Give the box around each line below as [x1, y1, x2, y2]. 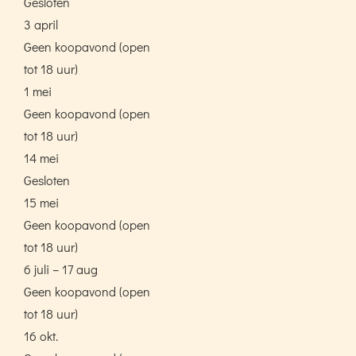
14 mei [24, 149, 59, 166]
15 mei [24, 193, 59, 211]
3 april [24, 15, 58, 33]
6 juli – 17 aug [24, 260, 98, 277]
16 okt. [24, 327, 58, 344]
